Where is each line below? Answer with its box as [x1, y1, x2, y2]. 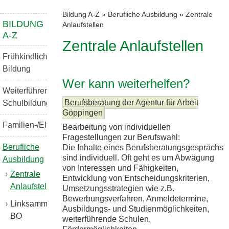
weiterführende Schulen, [62, 214, 151, 223]
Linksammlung [10, 199, 63, 208]
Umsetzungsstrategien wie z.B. [62, 184, 174, 193]
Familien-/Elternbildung [2, 121, 87, 129]
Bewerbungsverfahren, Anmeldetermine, [62, 194, 208, 203]
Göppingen [62, 108, 103, 117]
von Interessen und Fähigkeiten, [62, 163, 178, 172]
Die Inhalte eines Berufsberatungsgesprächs [62, 143, 223, 152]
